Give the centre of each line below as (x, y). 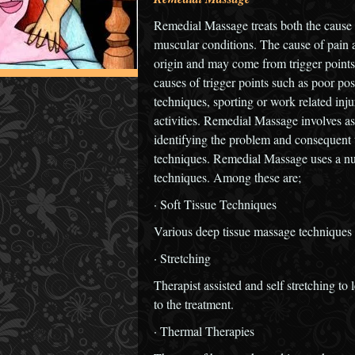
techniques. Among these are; (227, 177)
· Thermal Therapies (204, 331)
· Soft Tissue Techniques (215, 204)
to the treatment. (194, 304)
